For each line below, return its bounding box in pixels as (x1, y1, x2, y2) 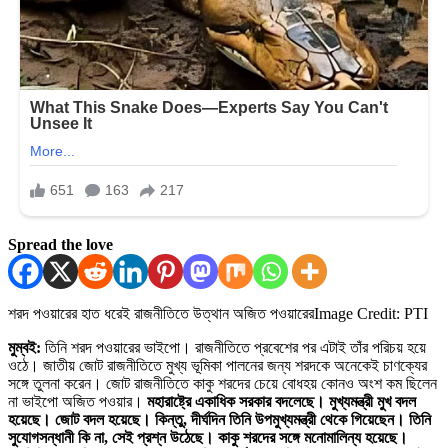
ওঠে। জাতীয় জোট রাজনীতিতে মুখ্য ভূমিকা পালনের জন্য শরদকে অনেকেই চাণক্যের (8, 356, 427, 374)
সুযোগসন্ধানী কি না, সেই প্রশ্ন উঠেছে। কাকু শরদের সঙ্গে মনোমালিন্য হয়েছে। (8, 428, 408, 446)
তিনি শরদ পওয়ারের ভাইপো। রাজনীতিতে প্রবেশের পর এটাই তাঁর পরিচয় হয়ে (41, 338, 426, 356)
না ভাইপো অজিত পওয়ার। (8, 392, 147, 410)
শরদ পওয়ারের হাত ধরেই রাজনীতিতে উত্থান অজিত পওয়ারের (8, 304, 314, 322)
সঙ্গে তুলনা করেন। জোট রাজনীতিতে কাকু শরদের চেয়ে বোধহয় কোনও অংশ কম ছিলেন (8, 374, 437, 392)
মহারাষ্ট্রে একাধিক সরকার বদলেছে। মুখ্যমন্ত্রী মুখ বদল (147, 392, 416, 410)
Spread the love (8, 235, 113, 253)
